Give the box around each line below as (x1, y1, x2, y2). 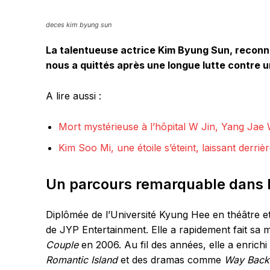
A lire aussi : (46, 90, 101, 102)
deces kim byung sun (46, 20, 111, 29)
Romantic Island (46, 254, 118, 266)
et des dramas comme (118, 254, 224, 266)
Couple (46, 239, 78, 251)
